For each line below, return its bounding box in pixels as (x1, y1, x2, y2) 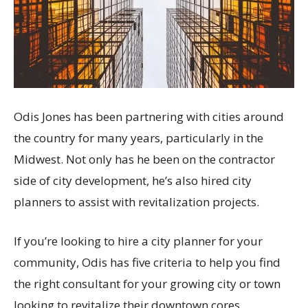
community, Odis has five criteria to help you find (14, 254, 280, 270)
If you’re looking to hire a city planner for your (14, 232, 263, 249)
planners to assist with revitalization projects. (14, 193, 259, 210)
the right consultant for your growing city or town (14, 275, 280, 291)
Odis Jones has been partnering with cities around (14, 108, 284, 124)
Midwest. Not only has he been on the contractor (14, 151, 275, 167)
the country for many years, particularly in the (14, 129, 263, 146)
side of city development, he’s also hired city (14, 172, 252, 188)
